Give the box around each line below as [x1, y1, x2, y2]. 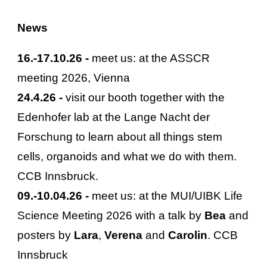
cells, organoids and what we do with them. [17, 150, 237, 163]
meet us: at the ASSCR [92, 52, 210, 64]
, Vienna [88, 72, 131, 84]
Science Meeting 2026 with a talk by [17, 209, 205, 222]
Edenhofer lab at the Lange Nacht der [17, 111, 210, 123]
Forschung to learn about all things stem [17, 131, 223, 143]
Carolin [168, 229, 208, 241]
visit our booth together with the [66, 91, 225, 104]
